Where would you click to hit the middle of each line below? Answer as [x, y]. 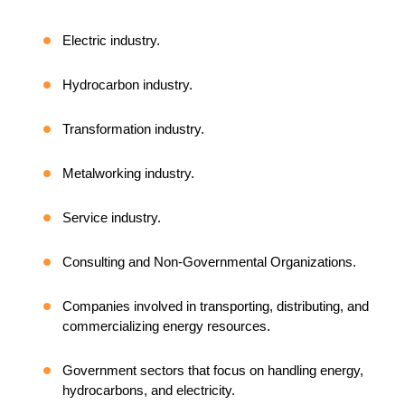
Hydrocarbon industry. [127, 84]
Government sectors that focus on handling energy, [213, 370]
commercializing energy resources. [166, 325]
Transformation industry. [133, 128]
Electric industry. [111, 40]
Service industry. [112, 217]
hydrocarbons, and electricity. [149, 390]
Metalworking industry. [128, 173]
